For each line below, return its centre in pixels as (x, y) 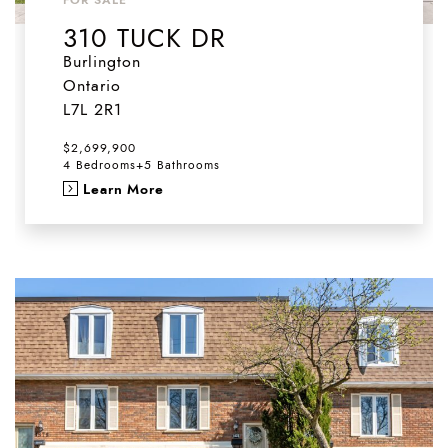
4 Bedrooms (99, 165)
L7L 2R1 (92, 110)
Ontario (91, 86)
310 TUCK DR (144, 38)
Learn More (123, 189)
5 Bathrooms (181, 165)
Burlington (101, 62)
